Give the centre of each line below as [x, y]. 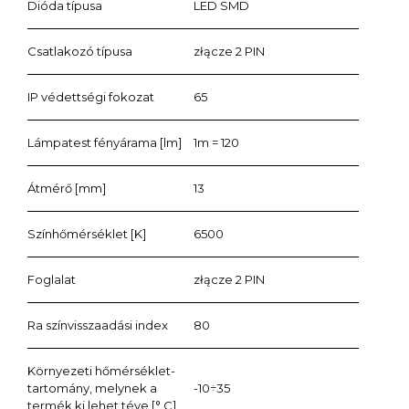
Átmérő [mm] [67, 188]
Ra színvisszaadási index [98, 325]
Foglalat [52, 279]
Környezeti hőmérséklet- [101, 370]
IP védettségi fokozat [91, 96]
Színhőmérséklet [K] [87, 233]
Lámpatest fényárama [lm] [105, 142]
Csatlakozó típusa [80, 51]
